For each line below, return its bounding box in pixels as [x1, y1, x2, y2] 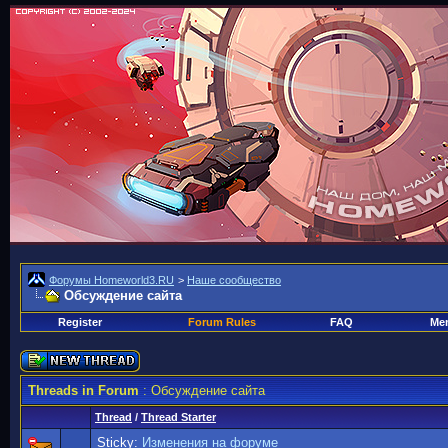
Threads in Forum [28, 383, 139, 398]
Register [57, 316, 102, 328]
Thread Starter [141, 411, 216, 423]
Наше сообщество [187, 274, 281, 286]
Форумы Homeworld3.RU [49, 274, 174, 286]
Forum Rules [187, 316, 256, 328]
